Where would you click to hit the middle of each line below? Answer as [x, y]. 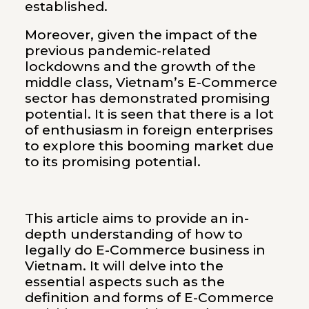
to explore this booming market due [149, 146]
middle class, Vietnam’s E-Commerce [151, 82]
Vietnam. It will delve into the [124, 266]
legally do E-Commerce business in [145, 250]
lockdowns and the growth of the [140, 66]
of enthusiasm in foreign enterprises [149, 130]
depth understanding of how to [133, 234]
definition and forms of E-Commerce [149, 297]
